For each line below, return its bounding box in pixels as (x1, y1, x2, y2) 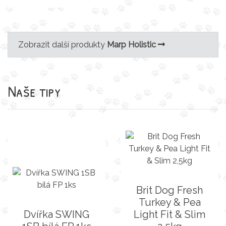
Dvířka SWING (24, 208, 89, 220)
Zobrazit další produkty (18, 39, 107, 49)
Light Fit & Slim (134, 208, 205, 220)
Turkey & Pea (138, 196, 201, 208)
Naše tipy (8, 80, 61, 102)
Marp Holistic (107, 39, 156, 49)
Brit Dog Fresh (136, 184, 203, 196)
